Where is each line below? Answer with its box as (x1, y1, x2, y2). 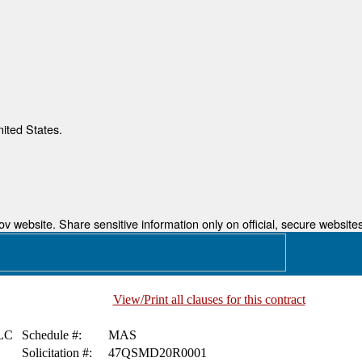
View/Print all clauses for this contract (112, 293, 305, 306)
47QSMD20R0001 (107, 346, 207, 360)
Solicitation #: (21, 346, 92, 360)
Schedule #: (21, 328, 82, 342)
